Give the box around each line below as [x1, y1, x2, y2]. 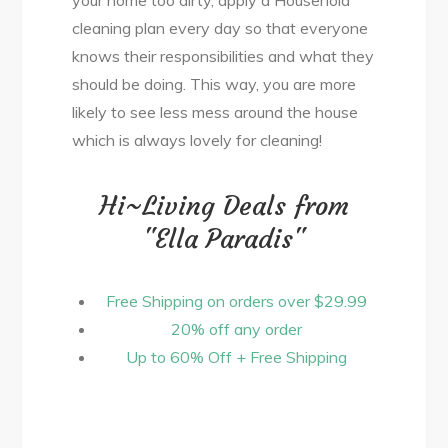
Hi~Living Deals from [99, 189, 349, 222]
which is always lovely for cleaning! [72, 129, 323, 150]
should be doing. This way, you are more [72, 73, 357, 94]
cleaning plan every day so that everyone [72, 17, 369, 38]
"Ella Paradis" [143, 222, 305, 255]
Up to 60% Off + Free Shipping [125, 346, 347, 367]
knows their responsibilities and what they [72, 45, 375, 66]
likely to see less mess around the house [72, 101, 359, 122]
